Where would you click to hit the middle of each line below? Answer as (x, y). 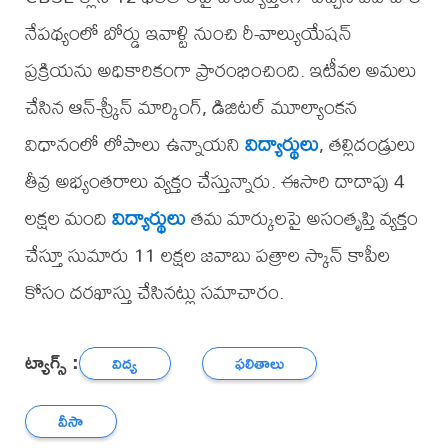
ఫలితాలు (260, 363)
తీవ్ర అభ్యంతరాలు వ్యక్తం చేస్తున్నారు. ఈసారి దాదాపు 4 (214, 181)
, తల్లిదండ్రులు (367, 144)
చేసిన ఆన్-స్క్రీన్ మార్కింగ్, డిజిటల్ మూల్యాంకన (190, 107)
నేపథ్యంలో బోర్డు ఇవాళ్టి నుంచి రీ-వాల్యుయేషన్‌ (188, 33)
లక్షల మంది (68, 218)
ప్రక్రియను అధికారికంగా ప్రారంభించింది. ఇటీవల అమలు (220, 70)
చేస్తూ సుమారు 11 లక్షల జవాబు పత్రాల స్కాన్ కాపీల (207, 255)
